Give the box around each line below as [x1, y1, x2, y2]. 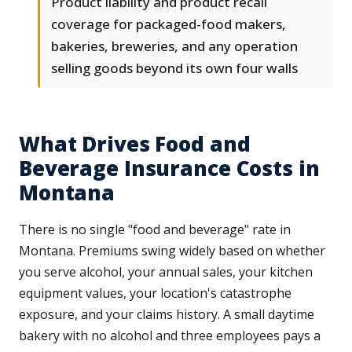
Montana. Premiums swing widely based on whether [19, 242, 325, 260]
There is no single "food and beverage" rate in [19, 221, 291, 239]
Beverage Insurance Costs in [19, 154, 320, 183]
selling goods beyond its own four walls [51, 59, 298, 78]
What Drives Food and [19, 130, 251, 159]
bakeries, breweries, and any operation [51, 37, 298, 56]
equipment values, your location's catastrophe [19, 284, 291, 302]
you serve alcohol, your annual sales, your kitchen [19, 263, 313, 281]
